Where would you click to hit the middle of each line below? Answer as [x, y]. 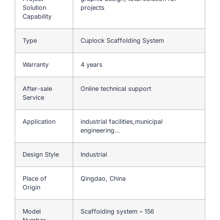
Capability [37, 16]
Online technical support [116, 88]
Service [33, 97]
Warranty [36, 64]
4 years [92, 64]
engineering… [100, 130]
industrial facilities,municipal [122, 121]
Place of [35, 178]
